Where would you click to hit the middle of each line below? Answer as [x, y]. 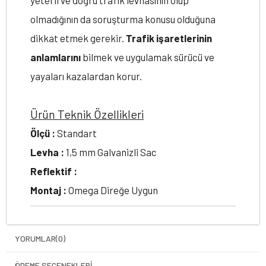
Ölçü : [43, 133]
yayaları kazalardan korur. [86, 76]
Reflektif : [54, 171]
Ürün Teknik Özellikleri [87, 114]
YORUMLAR [35, 238]
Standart [76, 133]
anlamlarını [56, 57]
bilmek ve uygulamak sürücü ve [148, 57]
